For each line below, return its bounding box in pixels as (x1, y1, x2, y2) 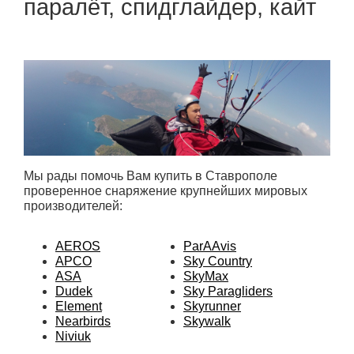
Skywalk (183, 314, 231, 329)
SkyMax (183, 269, 228, 284)
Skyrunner (183, 299, 241, 314)
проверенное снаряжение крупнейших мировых (24, 184, 307, 198)
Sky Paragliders (183, 284, 273, 299)
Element (55, 299, 102, 314)
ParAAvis (183, 239, 236, 254)
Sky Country (183, 254, 252, 269)
